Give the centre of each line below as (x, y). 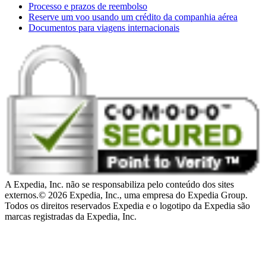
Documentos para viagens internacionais (104, 28)
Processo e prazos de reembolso (88, 7)
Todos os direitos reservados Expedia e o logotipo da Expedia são (127, 205)
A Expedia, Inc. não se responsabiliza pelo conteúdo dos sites (119, 184)
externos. (22, 195)
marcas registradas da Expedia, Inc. (71, 216)
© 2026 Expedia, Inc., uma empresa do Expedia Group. (143, 195)
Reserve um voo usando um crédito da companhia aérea (133, 17)
